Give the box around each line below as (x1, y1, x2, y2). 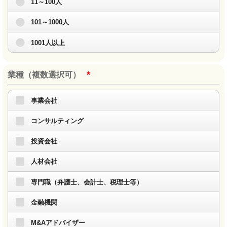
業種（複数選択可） (8, 70, 81, 80)
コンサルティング (31, 117, 84, 125)
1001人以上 (31, 39, 65, 47)
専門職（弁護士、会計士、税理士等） (31, 178, 143, 186)
